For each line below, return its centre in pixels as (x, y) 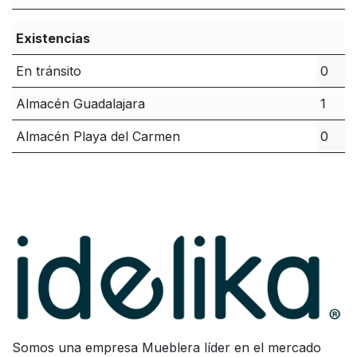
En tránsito (48, 71)
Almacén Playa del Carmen (98, 137)
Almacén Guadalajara (80, 104)
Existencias (53, 39)
